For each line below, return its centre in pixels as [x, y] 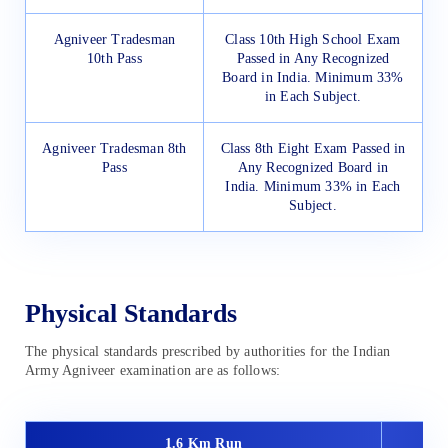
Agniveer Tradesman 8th [114, 149]
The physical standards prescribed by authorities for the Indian [208, 352]
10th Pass [114, 59]
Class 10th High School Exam [313, 40]
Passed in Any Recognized [313, 59]
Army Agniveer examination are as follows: [153, 371]
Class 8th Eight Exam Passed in [313, 149]
